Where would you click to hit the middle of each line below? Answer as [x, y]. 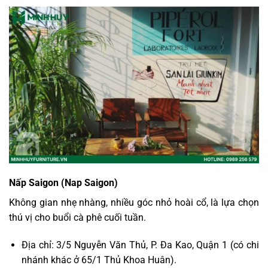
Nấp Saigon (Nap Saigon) [63, 183]
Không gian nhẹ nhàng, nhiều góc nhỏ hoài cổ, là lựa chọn [134, 203]
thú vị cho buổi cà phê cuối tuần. [77, 218]
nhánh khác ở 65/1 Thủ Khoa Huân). [99, 260]
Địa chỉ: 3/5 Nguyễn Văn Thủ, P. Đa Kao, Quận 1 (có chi [140, 245]
